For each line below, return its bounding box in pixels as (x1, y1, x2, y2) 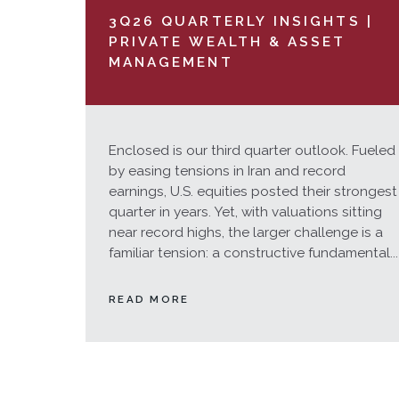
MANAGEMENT (108, 53, 233, 70)
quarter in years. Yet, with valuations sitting (108, 203, 382, 220)
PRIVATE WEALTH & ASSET (108, 33, 346, 50)
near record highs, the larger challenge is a (108, 224, 383, 240)
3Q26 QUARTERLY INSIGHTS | (108, 12, 373, 29)
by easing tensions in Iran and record (108, 162, 346, 179)
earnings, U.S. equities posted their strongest (108, 183, 397, 199)
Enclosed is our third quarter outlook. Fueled (108, 142, 395, 159)
